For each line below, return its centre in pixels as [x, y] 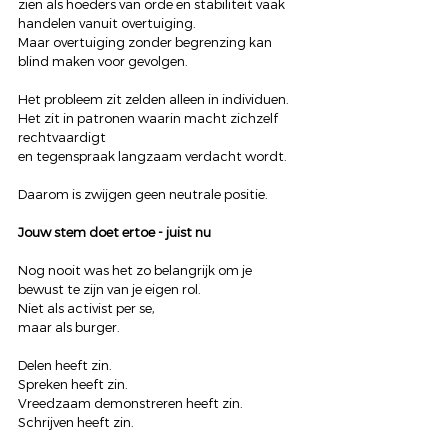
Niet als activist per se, [86, 308]
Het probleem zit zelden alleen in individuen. [153, 99]
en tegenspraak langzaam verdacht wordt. [152, 156]
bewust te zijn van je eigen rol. [109, 289]
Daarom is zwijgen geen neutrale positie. [143, 194]
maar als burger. [69, 327]
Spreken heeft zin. [73, 384]
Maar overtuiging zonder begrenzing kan [146, 42]
